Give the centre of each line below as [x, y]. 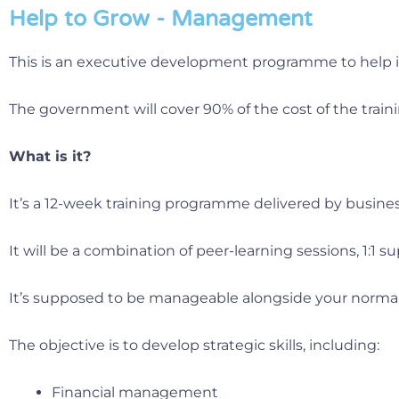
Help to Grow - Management [161, 18]
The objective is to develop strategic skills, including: [194, 345]
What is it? [50, 156]
